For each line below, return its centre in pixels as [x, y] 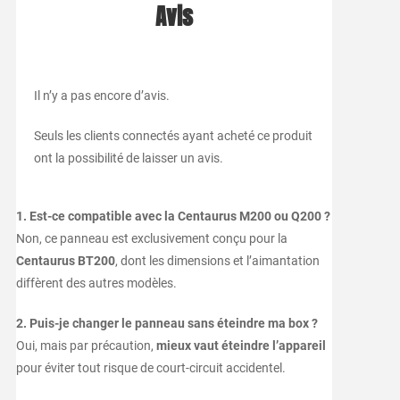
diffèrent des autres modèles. [96, 283]
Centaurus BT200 [65, 261]
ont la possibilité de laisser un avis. [128, 158]
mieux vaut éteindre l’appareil [241, 346]
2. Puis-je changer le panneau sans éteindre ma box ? [167, 324]
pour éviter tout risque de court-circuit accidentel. [150, 368]
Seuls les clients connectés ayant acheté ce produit [173, 136]
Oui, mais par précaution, [86, 346]
